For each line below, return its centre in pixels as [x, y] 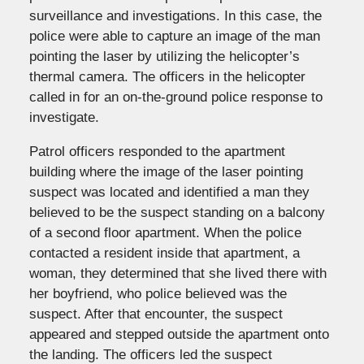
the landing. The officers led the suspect [150, 354]
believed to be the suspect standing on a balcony [177, 212]
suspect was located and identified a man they [169, 192]
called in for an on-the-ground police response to [175, 97]
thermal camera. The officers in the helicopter [167, 76]
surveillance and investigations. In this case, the [175, 15]
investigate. [64, 117]
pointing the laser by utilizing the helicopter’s [164, 56]
